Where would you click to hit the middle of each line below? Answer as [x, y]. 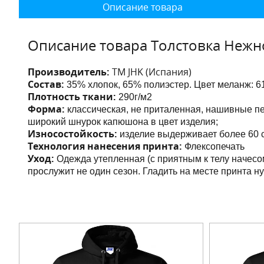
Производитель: [70, 72]
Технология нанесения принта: [105, 146]
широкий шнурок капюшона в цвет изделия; [123, 122]
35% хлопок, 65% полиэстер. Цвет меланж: [160, 85]
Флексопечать [213, 146]
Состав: [46, 84]
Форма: [46, 109]
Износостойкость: [72, 134]
